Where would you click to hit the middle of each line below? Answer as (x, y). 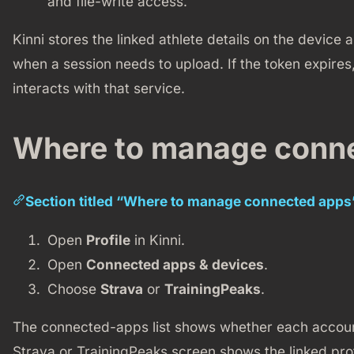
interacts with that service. (98, 88)
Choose (73, 288)
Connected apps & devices (175, 264)
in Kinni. (157, 239)
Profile (108, 239)
